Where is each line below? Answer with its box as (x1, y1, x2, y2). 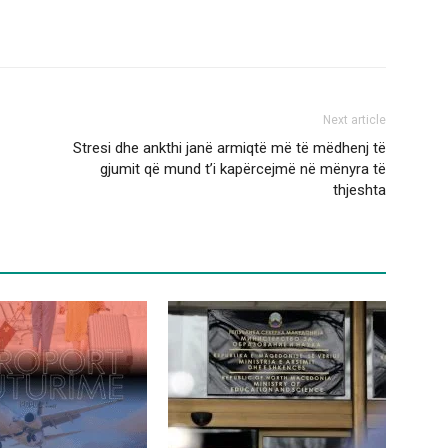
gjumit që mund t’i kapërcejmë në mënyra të (100, 160, 386, 179)
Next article (323, 113, 386, 128)
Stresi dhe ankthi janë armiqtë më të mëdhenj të (73, 139, 386, 158)
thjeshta (333, 181, 386, 200)
